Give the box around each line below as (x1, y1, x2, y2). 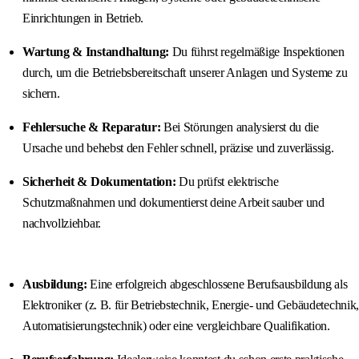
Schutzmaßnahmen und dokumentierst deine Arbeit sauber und (22, 195, 325, 209)
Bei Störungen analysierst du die (160, 119, 319, 134)
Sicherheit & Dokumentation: (22, 174, 176, 188)
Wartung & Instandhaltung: (22, 44, 169, 58)
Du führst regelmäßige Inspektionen (169, 44, 345, 58)
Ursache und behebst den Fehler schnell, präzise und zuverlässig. (22, 140, 334, 155)
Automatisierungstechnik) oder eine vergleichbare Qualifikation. (22, 318, 330, 333)
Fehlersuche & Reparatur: (22, 119, 161, 134)
